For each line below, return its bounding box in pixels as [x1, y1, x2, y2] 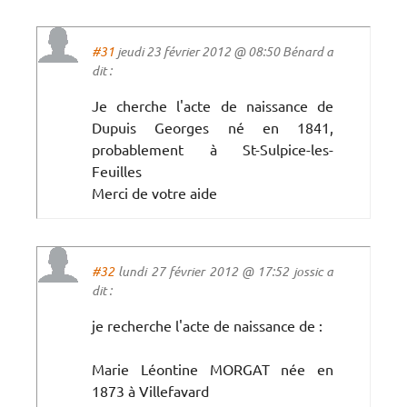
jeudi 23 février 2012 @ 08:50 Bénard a [114, 42, 333, 60]
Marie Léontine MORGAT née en [92, 359, 333, 378]
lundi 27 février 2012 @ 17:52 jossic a [114, 262, 333, 280]
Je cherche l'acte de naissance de [92, 95, 333, 114]
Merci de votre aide [92, 183, 217, 202]
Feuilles [92, 161, 142, 180]
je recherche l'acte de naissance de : [92, 315, 323, 334]
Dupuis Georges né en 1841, [92, 117, 333, 136]
